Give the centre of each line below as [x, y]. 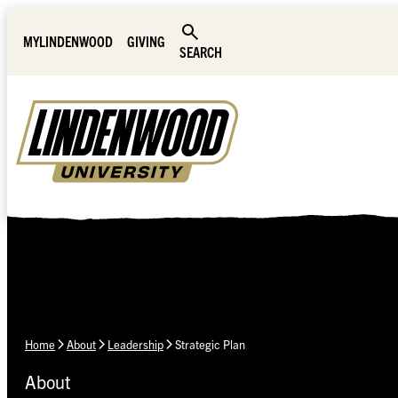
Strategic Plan [210, 345]
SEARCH [201, 52]
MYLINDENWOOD [68, 41]
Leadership [135, 345]
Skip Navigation [54, 17]
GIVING [146, 41]
